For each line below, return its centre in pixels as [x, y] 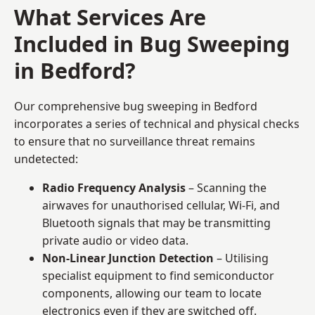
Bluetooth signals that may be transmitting [156, 223]
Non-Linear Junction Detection [128, 258]
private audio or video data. [115, 240]
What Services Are [110, 17]
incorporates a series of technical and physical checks [157, 123]
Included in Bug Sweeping [152, 43]
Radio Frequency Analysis [114, 187]
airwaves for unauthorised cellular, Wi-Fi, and [161, 205]
